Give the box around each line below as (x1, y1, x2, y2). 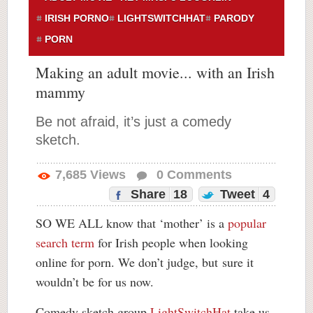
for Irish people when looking (94, 234, 248, 251)
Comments (163, 168, 232, 182)
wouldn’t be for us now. (36, 273, 154, 290)
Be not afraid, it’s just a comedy (36, 114, 231, 129)
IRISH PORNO (45, 13, 109, 24)
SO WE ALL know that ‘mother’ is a (36, 214, 228, 231)
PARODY (214, 13, 254, 24)
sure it (222, 254, 254, 270)
